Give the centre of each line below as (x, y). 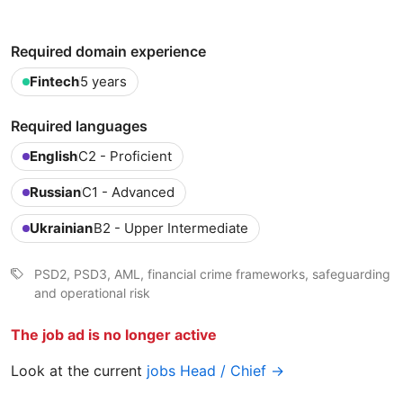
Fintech (54, 81)
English (54, 156)
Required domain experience (108, 51)
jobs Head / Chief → (215, 370)
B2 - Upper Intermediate (171, 228)
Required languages (79, 125)
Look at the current (79, 370)
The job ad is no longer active (114, 334)
